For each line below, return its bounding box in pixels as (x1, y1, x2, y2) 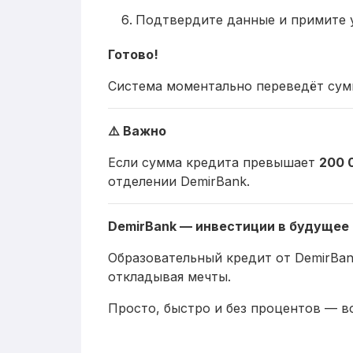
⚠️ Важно (108, 122, 166, 139)
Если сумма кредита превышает (108, 154, 319, 170)
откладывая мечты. (108, 268, 231, 284)
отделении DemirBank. (108, 173, 250, 189)
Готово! (108, 46, 158, 62)
